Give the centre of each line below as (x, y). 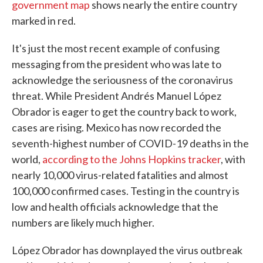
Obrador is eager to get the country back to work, (124, 112)
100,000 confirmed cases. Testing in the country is (126, 191)
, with (233, 159)
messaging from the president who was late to (117, 64)
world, (27, 159)
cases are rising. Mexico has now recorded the (117, 128)
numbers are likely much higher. (83, 223)
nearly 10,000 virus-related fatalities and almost (120, 175)
